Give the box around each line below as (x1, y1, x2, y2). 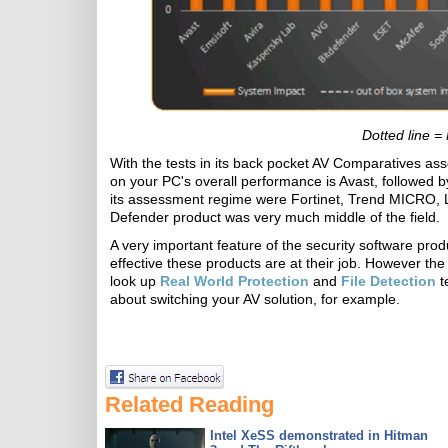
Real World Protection (160, 273, 309, 289)
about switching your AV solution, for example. (110, 291, 400, 307)
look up (110, 273, 160, 289)
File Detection (341, 273, 436, 289)
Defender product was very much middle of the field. (110, 209, 440, 225)
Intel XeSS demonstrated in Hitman (210, 428, 428, 443)
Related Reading (105, 392, 274, 417)
